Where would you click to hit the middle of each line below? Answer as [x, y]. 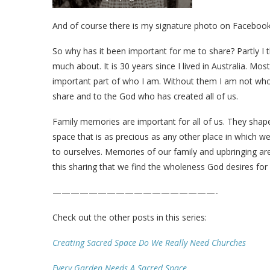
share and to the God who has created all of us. [145, 96]
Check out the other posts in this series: [130, 218]
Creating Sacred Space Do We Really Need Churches [149, 243]
